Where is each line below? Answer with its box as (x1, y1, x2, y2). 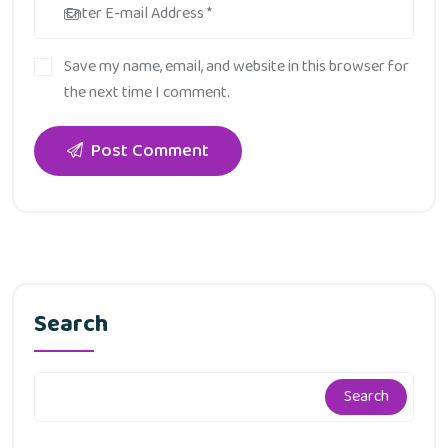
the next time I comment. (64, 79, 230, 105)
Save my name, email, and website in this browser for (64, 53, 409, 79)
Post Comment (91, 136, 209, 165)
